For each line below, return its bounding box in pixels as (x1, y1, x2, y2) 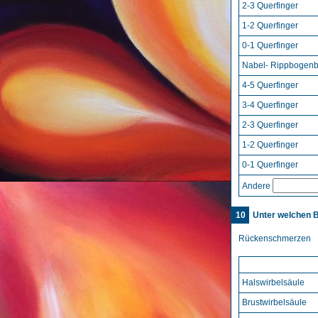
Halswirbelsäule (242, 278, 305, 287)
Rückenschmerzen (238, 234, 311, 243)
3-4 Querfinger (242, 100, 298, 110)
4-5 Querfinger (242, 80, 298, 90)
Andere (242, 181, 273, 191)
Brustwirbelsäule (242, 297, 307, 307)
